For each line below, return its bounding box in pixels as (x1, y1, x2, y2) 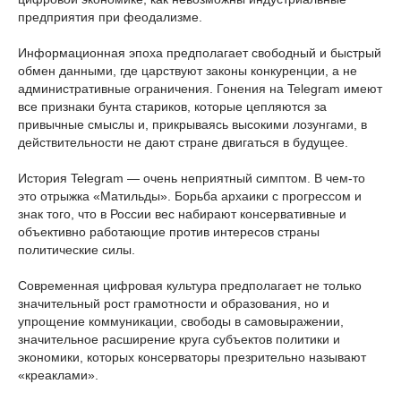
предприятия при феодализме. (18, 10, 202, 24)
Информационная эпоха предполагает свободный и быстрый (18, 46, 381, 60)
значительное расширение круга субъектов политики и (18, 332, 340, 346)
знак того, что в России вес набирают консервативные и (18, 207, 346, 221)
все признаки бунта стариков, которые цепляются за (18, 99, 327, 114)
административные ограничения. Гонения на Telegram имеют (18, 81, 382, 96)
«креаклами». (18, 368, 98, 382)
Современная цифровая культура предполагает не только (18, 278, 362, 293)
